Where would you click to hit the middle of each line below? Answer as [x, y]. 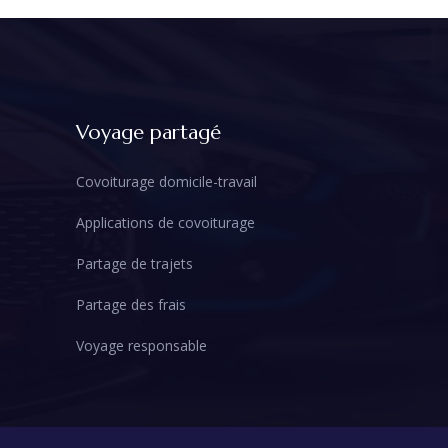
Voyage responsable [141, 346]
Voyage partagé [148, 132]
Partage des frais [131, 305]
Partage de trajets [134, 263]
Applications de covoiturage [165, 222]
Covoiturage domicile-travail [166, 181]
